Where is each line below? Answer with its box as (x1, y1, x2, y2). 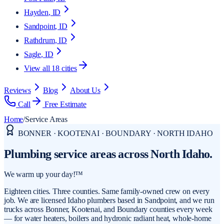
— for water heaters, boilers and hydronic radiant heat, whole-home (4, 213, 211, 222)
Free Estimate (42, 100, 86, 108)
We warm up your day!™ (4, 169, 83, 178)
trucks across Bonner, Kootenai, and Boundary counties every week (4, 204, 212, 213)
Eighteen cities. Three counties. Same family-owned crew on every (4, 186, 209, 195)
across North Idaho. (118, 147, 212, 160)
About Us (70, 86, 100, 94)
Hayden (24, 8, 48, 16)
